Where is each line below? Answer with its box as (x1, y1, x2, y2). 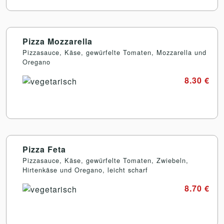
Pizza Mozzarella (22, 35, 92, 47)
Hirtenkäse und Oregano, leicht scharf (22, 165, 148, 175)
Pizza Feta (22, 143, 66, 155)
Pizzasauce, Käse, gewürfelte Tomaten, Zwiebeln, (22, 155, 188, 165)
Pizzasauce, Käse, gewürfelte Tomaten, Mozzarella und (22, 47, 206, 57)
